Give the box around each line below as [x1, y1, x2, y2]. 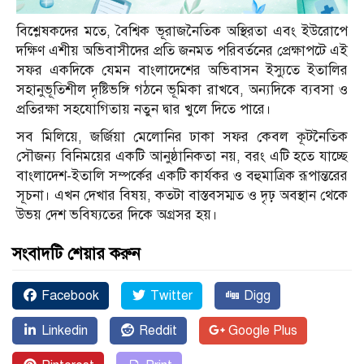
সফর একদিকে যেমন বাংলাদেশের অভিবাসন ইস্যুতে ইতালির [16, 61, 348, 79]
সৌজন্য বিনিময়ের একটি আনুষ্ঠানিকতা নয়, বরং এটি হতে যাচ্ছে [16, 147, 348, 165]
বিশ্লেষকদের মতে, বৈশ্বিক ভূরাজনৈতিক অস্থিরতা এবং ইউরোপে [16, 22, 348, 40]
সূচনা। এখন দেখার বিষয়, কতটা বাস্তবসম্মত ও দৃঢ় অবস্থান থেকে [16, 186, 348, 204]
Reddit [136, 322, 177, 339]
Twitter [147, 287, 193, 304]
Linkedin [38, 322, 88, 339]
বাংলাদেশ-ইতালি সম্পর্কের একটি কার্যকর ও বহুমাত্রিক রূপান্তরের [16, 167, 348, 184]
